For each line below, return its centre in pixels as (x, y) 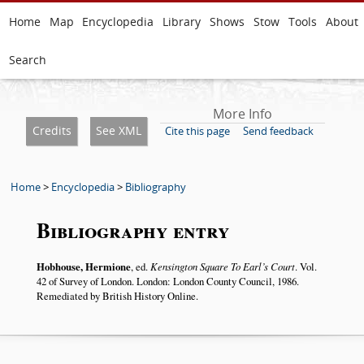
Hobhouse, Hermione (83, 267)
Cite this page (197, 131)
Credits (52, 130)
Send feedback (279, 131)
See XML (118, 130)
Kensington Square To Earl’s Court (222, 266)
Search (27, 60)
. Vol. (305, 267)
